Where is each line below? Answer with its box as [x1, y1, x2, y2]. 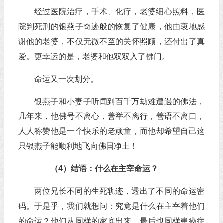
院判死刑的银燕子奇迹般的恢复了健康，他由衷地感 [18, 22, 205, 31]
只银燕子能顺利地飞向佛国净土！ [18, 142, 138, 150]
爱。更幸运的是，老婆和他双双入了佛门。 [18, 52, 170, 61]
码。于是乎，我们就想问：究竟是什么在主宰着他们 [18, 202, 205, 210]
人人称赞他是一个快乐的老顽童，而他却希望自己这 [18, 127, 205, 135]
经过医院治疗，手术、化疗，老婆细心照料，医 [34, 7, 205, 16]
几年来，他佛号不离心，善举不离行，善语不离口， [18, 112, 205, 120]
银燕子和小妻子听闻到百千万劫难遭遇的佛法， [34, 97, 205, 106]
